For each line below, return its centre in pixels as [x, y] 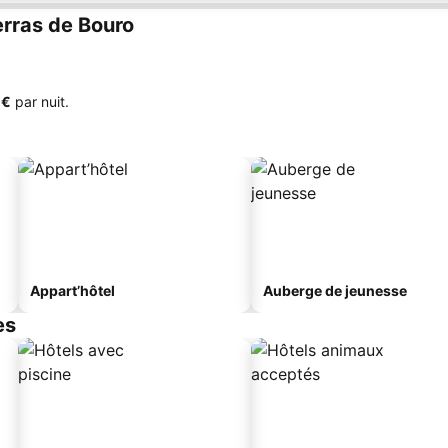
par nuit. [40, 101]
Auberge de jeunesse [335, 290]
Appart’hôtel [72, 290]
